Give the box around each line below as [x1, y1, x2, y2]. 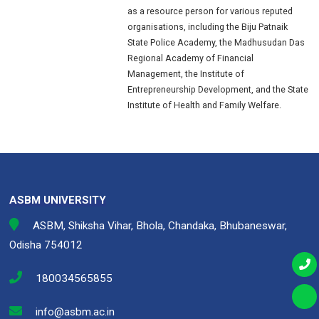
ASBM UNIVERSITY [9, 193, 106, 206]
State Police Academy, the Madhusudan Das [127, 36, 305, 48]
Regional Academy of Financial [127, 52, 254, 63]
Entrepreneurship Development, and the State [127, 83, 309, 95]
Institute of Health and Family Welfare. [127, 99, 282, 110]
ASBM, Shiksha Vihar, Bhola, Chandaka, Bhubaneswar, [29, 219, 287, 233]
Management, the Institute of [127, 68, 245, 79]
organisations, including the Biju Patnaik [127, 21, 288, 32]
